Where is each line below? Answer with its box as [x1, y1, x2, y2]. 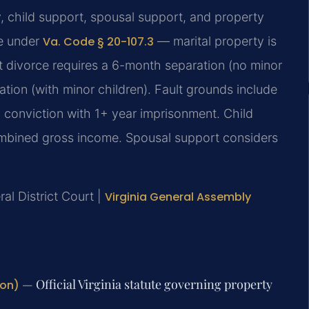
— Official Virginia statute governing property [19, 276, 272, 293]
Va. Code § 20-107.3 [43, 34, 154, 50]
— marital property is [154, 34, 277, 49]
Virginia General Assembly [105, 188, 251, 205]
